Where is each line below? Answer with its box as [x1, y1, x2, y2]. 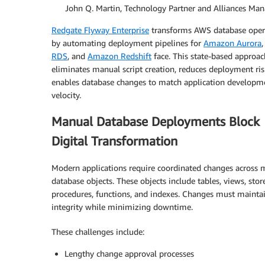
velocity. [51, 90, 81, 100]
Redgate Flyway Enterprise [51, 25, 149, 35]
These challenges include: [51, 226, 144, 237]
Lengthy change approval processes [64, 248, 194, 258]
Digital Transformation [51, 134, 177, 149]
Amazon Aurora [203, 38, 261, 48]
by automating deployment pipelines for [51, 38, 203, 48]
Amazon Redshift [88, 51, 151, 61]
